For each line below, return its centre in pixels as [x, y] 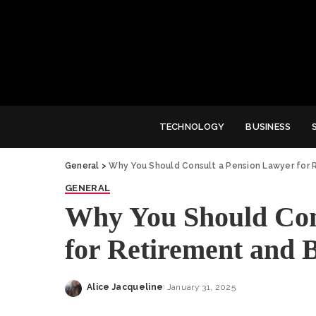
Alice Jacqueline [125, 287]
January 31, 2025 [201, 287]
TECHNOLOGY [192, 126]
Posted [104, 293]
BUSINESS [268, 126]
